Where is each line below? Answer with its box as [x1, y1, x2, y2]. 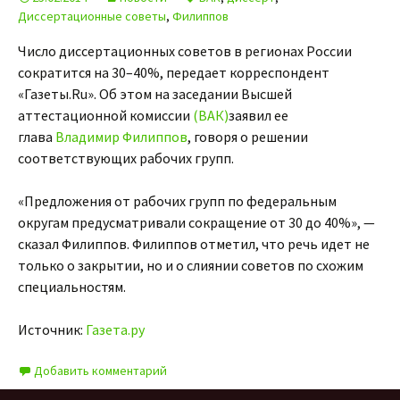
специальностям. [18, 278, 126, 296]
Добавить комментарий [34, 362, 167, 379]
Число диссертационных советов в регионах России [18, 42, 352, 60]
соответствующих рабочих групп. [18, 149, 234, 167]
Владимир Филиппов [55, 128, 187, 146]
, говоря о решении [187, 128, 308, 146]
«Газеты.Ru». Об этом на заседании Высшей [18, 85, 292, 103]
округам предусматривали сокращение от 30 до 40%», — [18, 213, 375, 231]
